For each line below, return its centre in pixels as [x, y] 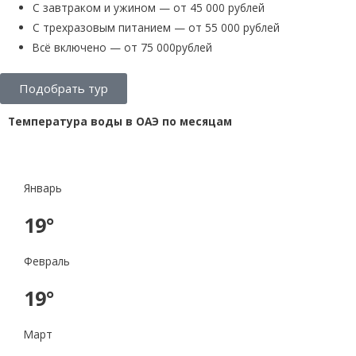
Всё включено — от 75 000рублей [123, 47]
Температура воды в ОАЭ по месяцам [120, 122]
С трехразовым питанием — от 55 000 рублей [157, 27]
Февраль [47, 261]
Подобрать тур [64, 89]
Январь [43, 188]
